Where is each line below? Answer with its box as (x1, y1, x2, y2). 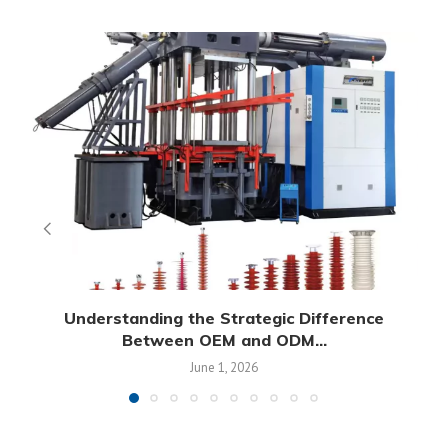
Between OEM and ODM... (121, 330, 327, 351)
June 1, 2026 (190, 359, 258, 377)
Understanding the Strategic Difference (64, 308, 384, 329)
